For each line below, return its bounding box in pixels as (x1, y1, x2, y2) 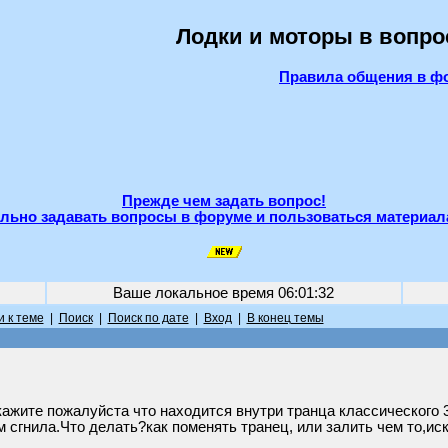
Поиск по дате (107, 311, 189, 325)
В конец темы (246, 311, 324, 325)
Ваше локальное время (113, 285, 278, 301)
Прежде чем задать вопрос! (122, 193, 326, 209)
